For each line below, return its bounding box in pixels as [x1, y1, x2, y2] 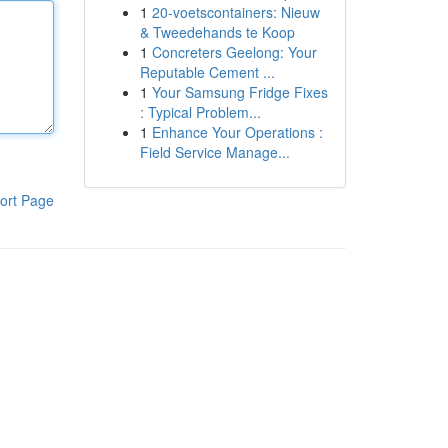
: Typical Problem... [139, 102, 261, 122]
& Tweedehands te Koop [139, 22, 295, 42]
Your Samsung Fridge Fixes [151, 82, 328, 102]
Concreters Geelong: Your [151, 42, 317, 62]
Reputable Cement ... [139, 62, 275, 82]
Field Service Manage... [139, 142, 290, 162]
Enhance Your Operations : [151, 122, 323, 142]
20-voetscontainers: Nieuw [151, 2, 320, 22]
